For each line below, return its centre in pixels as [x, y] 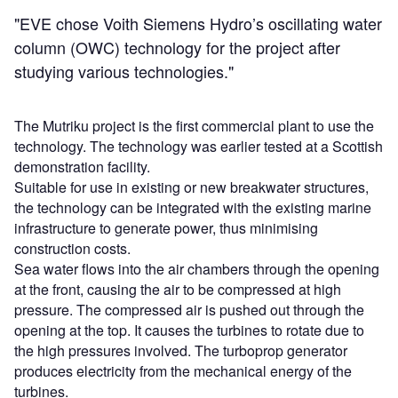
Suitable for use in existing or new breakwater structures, [191, 187]
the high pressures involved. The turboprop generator [181, 350]
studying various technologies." [124, 71]
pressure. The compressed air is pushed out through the [189, 310]
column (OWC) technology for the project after [177, 47]
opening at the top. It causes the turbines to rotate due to [189, 330]
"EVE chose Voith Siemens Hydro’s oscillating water [198, 23]
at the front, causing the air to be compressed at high [178, 289]
